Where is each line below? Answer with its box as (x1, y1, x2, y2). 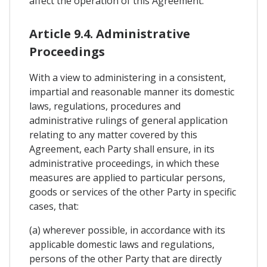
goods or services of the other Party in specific (29, 185, 236, 198)
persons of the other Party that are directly (29, 252, 222, 265)
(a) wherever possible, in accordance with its (29, 223, 225, 237)
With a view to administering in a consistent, (29, 70, 226, 84)
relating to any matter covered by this (29, 128, 197, 141)
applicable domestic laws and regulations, (29, 237, 215, 251)
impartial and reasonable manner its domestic (29, 85, 234, 98)
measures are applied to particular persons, (29, 170, 225, 184)
